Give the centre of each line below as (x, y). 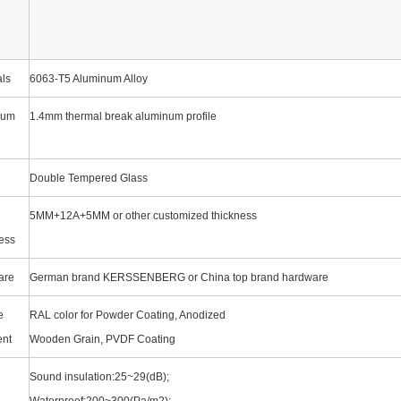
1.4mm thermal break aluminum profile (123, 116)
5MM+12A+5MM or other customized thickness (143, 215)
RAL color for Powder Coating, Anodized (127, 315)
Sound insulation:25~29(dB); (99, 376)
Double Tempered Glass (88, 178)
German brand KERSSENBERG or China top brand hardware (179, 277)
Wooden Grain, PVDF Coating (102, 339)
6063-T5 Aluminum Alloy (90, 78)
